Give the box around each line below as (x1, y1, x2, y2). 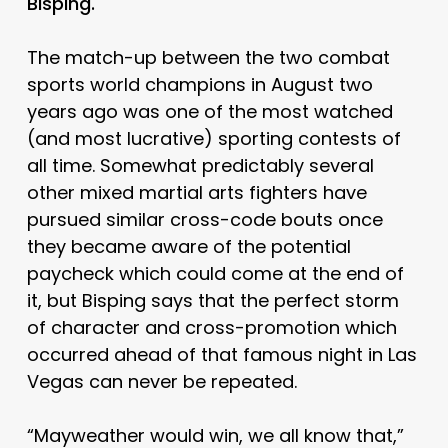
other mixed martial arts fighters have (26, 179, 367, 205)
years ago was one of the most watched (26, 98, 393, 124)
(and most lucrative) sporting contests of (26, 125, 401, 151)
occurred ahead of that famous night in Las (26, 341, 417, 367)
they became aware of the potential (26, 233, 351, 259)
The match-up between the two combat (26, 44, 390, 70)
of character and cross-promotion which (26, 314, 397, 340)
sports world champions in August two (26, 71, 373, 97)
